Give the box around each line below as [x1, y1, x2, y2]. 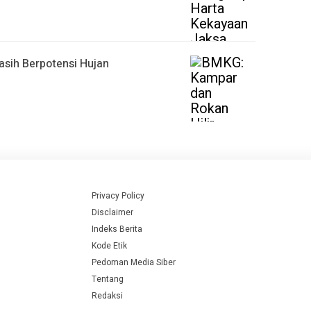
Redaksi [92, 289, 123, 302]
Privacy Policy [92, 190, 144, 202]
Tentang [92, 273, 124, 285]
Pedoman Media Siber [92, 256, 176, 269]
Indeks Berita [92, 223, 142, 235]
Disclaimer [92, 206, 133, 219]
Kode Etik [92, 239, 127, 252]
